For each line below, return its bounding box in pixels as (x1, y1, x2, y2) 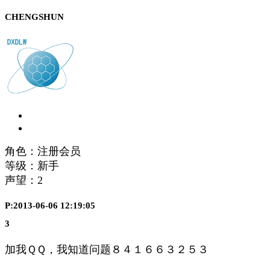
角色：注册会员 (5, 145, 81, 157)
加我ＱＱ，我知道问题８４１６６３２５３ (5, 243, 209, 256)
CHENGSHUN (5, 11, 64, 22)
